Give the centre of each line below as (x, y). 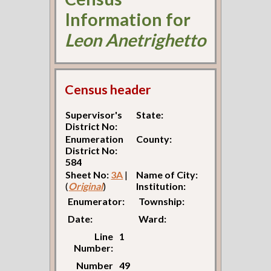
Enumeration (95, 139)
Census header (108, 90)
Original (86, 186)
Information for (128, 19)
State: (150, 115)
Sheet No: (88, 175)
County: (154, 139)
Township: (162, 201)
